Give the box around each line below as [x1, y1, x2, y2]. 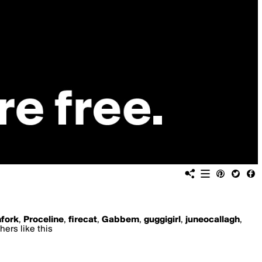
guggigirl [144, 215, 181, 225]
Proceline [23, 215, 64, 225]
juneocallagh [185, 215, 240, 225]
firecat [68, 215, 97, 225]
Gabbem [102, 215, 139, 225]
